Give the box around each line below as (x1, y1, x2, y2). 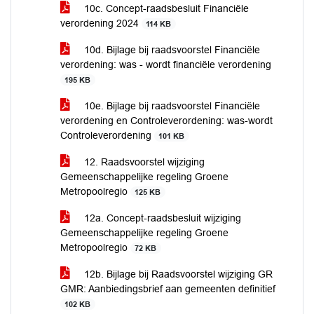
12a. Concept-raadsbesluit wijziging (81, 212, 241, 224)
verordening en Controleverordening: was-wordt (60, 115, 273, 126)
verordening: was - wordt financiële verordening (60, 59, 271, 70)
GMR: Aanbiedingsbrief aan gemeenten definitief (60, 283, 275, 294)
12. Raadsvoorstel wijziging (81, 156, 205, 168)
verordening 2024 (60, 18, 142, 29)
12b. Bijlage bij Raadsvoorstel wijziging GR (81, 268, 273, 280)
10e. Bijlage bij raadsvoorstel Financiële (81, 100, 260, 111)
